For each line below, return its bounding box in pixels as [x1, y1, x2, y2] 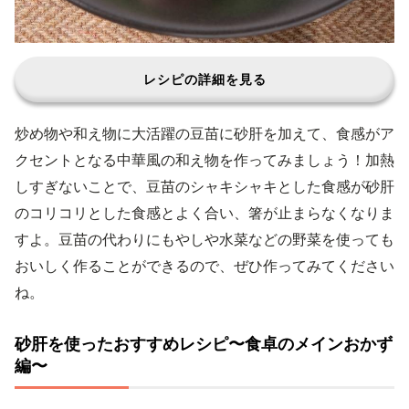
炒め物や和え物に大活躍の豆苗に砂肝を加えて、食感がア [15, 124, 394, 142]
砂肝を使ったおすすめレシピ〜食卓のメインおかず [15, 334, 393, 353]
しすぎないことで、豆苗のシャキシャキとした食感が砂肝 [15, 177, 394, 195]
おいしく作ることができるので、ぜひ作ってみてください [15, 257, 394, 275]
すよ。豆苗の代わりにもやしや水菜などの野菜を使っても [15, 230, 394, 248]
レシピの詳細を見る [142, 71, 267, 87]
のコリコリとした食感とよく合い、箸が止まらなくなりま [15, 204, 394, 222]
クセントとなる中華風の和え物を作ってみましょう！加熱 [15, 151, 394, 169]
